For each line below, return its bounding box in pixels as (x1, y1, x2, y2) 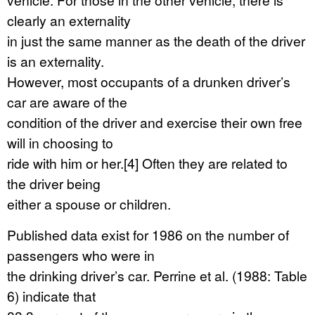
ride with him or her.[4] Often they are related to (7, 153, 288, 172)
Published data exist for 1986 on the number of (7, 225, 289, 244)
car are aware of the (7, 92, 127, 111)
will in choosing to (7, 133, 113, 152)
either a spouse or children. (7, 194, 171, 213)
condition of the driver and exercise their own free (7, 112, 302, 131)
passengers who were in (7, 245, 155, 264)
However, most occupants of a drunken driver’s (7, 72, 290, 91)
